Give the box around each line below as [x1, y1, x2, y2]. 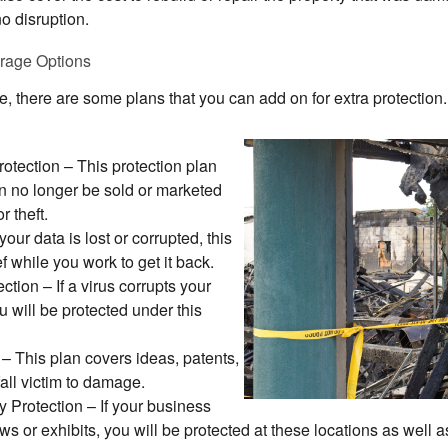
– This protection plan [60, 154, 217, 177]
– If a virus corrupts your [43, 274, 211, 297]
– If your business [83, 394, 211, 417]
